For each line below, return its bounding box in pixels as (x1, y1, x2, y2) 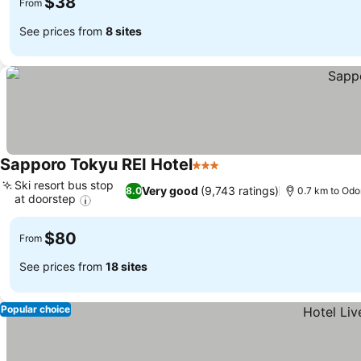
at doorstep (15, 192, 76, 206)
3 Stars (192, 165, 235, 182)
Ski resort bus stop (15, 178, 114, 193)
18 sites (106, 259, 147, 273)
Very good (141, 184, 198, 198)
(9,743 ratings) (200, 184, 279, 198)
